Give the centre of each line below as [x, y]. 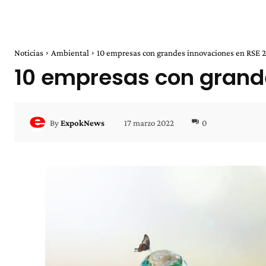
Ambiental [70, 53]
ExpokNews [83, 123]
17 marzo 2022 [149, 123]
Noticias [29, 53]
